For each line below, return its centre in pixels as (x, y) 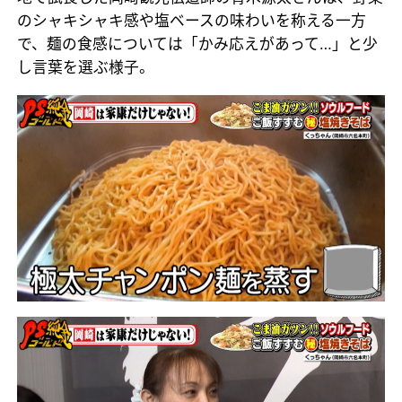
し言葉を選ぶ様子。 (86, 67)
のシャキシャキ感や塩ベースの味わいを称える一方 (192, 20)
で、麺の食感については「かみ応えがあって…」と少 (198, 44)
